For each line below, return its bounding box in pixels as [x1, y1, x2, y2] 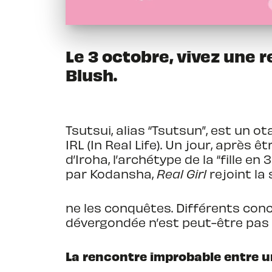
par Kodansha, [66, 166, 157, 181]
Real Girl [157, 166, 209, 181]
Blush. [66, 64, 117, 84]
